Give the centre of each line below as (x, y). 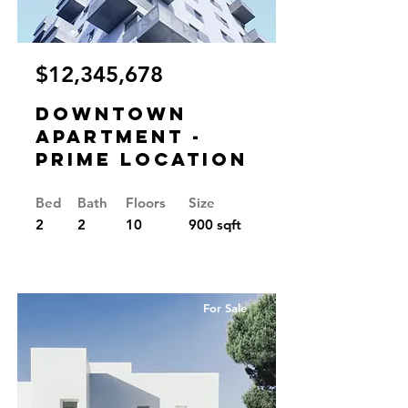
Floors (146, 203)
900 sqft (215, 224)
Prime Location (142, 159)
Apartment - (119, 136)
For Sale (225, 308)
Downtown (111, 113)
